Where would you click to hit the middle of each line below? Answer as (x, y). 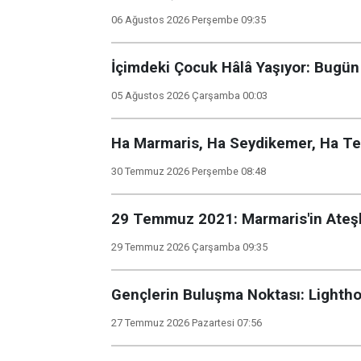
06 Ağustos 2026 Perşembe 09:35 (189, 20)
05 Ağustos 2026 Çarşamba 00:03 (189, 95)
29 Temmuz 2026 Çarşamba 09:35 (189, 247)
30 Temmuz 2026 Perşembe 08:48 (189, 171)
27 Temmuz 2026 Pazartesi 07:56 (187, 323)
